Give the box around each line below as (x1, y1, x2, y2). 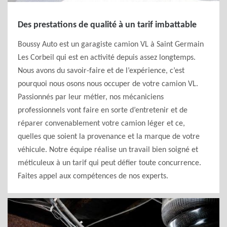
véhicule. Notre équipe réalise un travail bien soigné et (18, 146, 198, 154)
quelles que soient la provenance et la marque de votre (18, 133, 200, 141)
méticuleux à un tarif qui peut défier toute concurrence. (18, 159, 201, 167)
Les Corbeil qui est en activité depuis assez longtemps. (18, 54, 196, 62)
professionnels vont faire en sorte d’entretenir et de (18, 106, 187, 115)
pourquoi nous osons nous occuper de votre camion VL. (18, 80, 198, 88)
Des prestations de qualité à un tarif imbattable (18, 20, 197, 30)
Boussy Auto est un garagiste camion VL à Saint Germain (18, 41, 204, 49)
